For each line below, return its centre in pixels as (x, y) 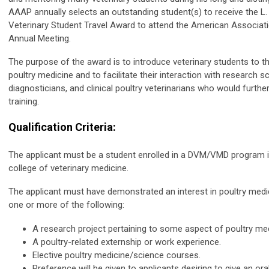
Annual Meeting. (40, 38)
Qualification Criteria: (62, 127)
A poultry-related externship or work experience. (127, 242)
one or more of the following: (66, 204)
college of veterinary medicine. (68, 168)
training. (24, 101)
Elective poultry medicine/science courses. (116, 255)
